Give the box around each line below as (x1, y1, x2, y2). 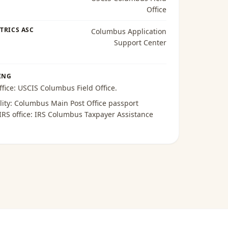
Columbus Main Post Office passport (14, 98, 138, 108)
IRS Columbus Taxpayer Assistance (34, 109, 153, 119)
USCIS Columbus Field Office (17, 83, 115, 93)
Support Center (113, 38, 166, 47)
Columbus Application (91, 26, 166, 36)
